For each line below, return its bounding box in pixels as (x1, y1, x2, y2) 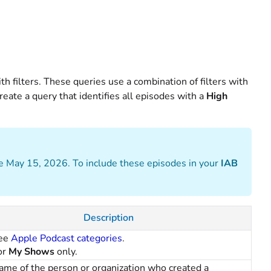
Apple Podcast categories (11, 232, 122, 245)
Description (83, 211, 134, 224)
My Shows (8, 245, 57, 258)
